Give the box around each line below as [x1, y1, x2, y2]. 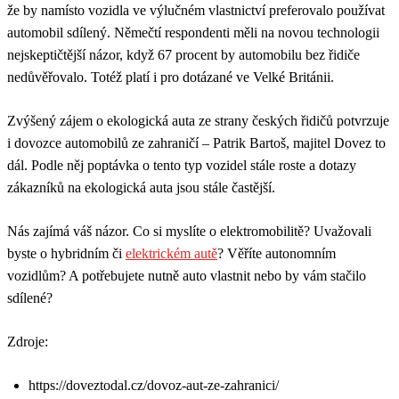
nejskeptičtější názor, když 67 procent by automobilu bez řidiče [7, 46, 360, 62]
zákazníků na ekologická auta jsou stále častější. [7, 179, 275, 195]
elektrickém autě [126, 245, 217, 261]
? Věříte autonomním [217, 245, 336, 261]
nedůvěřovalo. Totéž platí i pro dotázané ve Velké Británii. [7, 69, 334, 85]
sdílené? [7, 289, 53, 305]
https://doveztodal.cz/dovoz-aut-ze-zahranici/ [28, 377, 279, 393]
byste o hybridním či [7, 245, 126, 261]
